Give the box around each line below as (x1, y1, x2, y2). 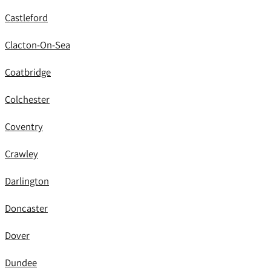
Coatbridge (5, 65, 51, 79)
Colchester (5, 93, 50, 106)
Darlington (5, 174, 49, 188)
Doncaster (5, 201, 48, 215)
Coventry (5, 120, 43, 133)
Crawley (5, 147, 38, 160)
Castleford (5, 11, 48, 24)
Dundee (5, 256, 37, 269)
